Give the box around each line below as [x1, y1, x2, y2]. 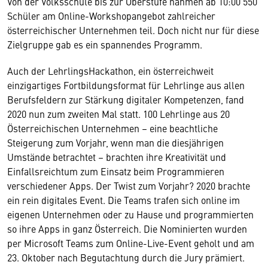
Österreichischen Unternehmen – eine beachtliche [7, 121, 218, 135]
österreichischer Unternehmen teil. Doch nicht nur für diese [7, 23, 259, 36]
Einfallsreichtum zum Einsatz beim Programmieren [7, 164, 224, 178]
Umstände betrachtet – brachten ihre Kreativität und [7, 150, 226, 163]
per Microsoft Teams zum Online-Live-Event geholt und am [7, 236, 254, 249]
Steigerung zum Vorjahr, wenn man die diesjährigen [7, 135, 224, 149]
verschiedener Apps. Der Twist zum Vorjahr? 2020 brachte [7, 178, 250, 192]
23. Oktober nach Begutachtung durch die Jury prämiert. [7, 250, 245, 264]
